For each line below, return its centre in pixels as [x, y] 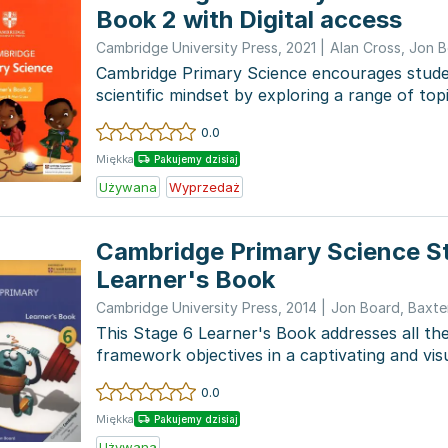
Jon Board [365, 307]
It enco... [129, 377]
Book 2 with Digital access [249, 19]
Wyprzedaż [204, 187]
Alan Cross [365, 47]
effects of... [140, 117]
